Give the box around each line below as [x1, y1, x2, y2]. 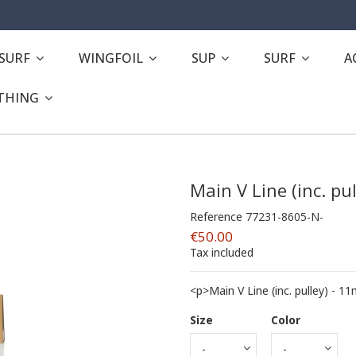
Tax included [190, 244, 253, 260]
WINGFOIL [79, 48, 146, 67]
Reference [190, 208, 242, 224]
